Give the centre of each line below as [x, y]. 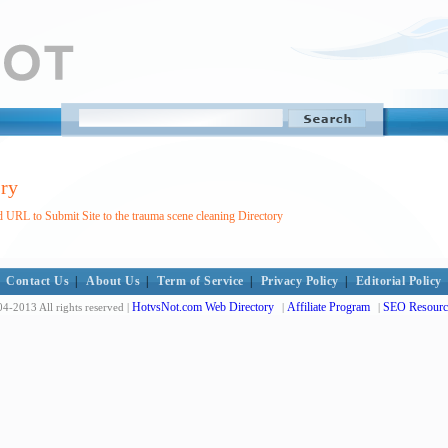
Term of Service [200, 281]
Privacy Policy [299, 281]
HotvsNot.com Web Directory [203, 307]
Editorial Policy [398, 281]
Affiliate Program [328, 307]
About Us [113, 281]
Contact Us [38, 281]
